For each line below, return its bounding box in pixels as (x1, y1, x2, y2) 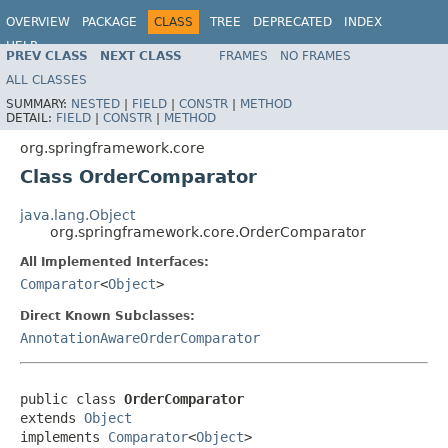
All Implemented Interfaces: (20, 254, 209, 269)
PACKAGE (82, 15, 137, 29)
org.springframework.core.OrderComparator (50, 223, 366, 240)
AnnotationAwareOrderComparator (20, 329, 260, 346)
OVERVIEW (6, 15, 70, 29)
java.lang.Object (20, 206, 135, 223)
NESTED (71, 96, 120, 111)
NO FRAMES (280, 48, 351, 63)
